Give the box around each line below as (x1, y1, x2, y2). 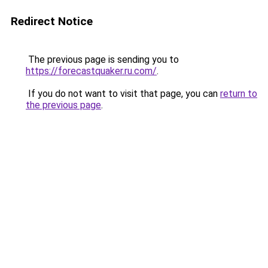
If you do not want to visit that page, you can (26, 88, 220, 99)
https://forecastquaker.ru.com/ (26, 65, 157, 77)
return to (220, 88, 257, 99)
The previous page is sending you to (26, 54, 179, 65)
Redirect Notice (11, 14, 93, 28)
